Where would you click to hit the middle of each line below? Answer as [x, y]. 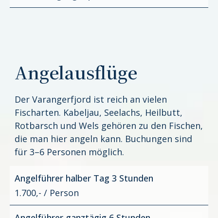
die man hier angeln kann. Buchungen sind [103, 139]
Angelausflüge [76, 72]
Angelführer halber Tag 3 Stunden [84, 178]
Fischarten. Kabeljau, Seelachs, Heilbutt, [99, 113]
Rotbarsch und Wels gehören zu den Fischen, [109, 126]
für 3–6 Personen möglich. [69, 152]
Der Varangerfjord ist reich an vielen [91, 100]
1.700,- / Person [47, 192]
